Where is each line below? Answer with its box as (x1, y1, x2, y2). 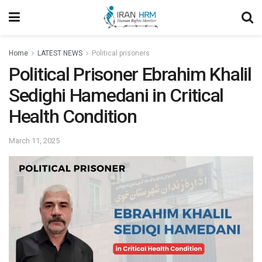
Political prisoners (92, 49, 150, 57)
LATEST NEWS (37, 49, 82, 57)
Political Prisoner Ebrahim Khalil (9, 63, 251, 85)
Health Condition (9, 105, 137, 127)
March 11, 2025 (9, 136, 60, 145)
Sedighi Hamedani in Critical (9, 84, 224, 106)
